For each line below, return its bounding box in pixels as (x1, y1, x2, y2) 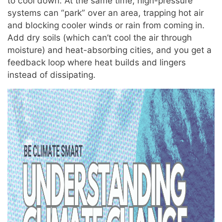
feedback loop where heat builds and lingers (7, 57, 186, 67)
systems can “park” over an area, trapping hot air (7, 7, 204, 18)
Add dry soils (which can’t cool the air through (7, 32, 192, 43)
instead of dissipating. (7, 69, 96, 80)
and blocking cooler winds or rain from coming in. (7, 20, 205, 30)
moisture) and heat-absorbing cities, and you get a (7, 45, 212, 55)
